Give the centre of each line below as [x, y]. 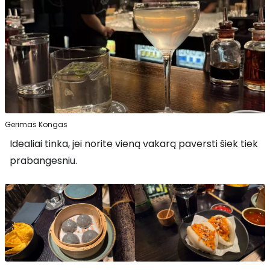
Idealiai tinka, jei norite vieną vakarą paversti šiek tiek [134, 143]
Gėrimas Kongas [36, 124]
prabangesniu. [43, 160]
